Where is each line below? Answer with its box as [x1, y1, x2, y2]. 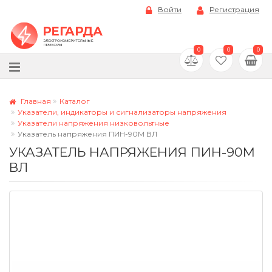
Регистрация [209, 5, 259, 15]
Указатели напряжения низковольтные [18, 118, 169, 127]
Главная [19, 96, 51, 106]
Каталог [59, 96, 90, 106]
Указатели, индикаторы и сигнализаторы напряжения [18, 107, 226, 117]
